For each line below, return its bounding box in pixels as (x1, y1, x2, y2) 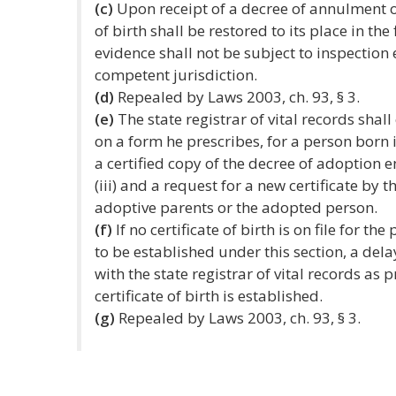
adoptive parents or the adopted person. (95, 197, 377, 217)
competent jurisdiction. (95, 65, 257, 85)
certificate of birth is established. (95, 286, 323, 306)
